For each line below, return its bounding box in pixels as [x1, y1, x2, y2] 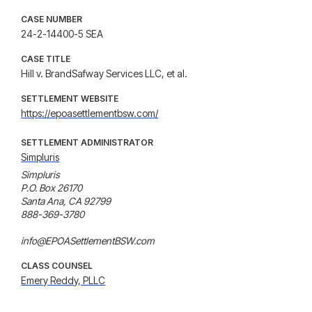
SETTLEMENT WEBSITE [21, 93, 119, 104]
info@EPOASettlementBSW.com [21, 235, 155, 247]
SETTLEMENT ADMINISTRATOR [21, 137, 154, 148]
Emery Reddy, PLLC [21, 274, 106, 286]
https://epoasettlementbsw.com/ [21, 107, 159, 119]
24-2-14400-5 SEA [21, 28, 104, 40]
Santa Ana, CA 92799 [21, 195, 111, 207]
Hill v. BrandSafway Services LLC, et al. [21, 68, 188, 79]
